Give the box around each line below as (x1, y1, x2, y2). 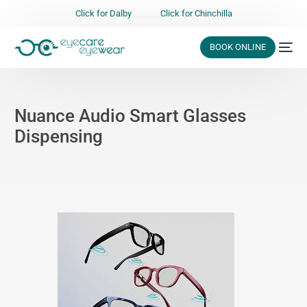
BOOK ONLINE (209, 42, 266, 52)
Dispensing (14, 126, 103, 147)
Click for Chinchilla (160, 8, 232, 19)
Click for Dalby (75, 8, 132, 19)
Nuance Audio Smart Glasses (14, 106, 247, 127)
